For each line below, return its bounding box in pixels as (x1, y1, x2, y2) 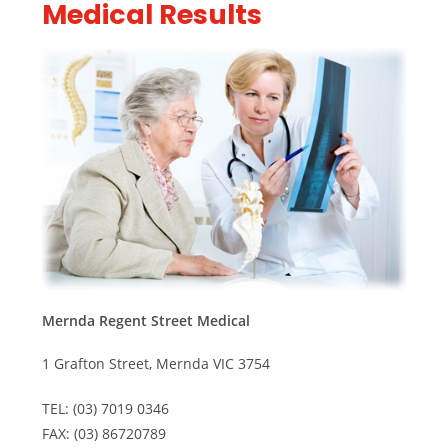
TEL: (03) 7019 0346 (42, 399, 170, 419)
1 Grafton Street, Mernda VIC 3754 (42, 354, 271, 374)
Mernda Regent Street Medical (42, 311, 251, 331)
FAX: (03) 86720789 (42, 424, 167, 444)
